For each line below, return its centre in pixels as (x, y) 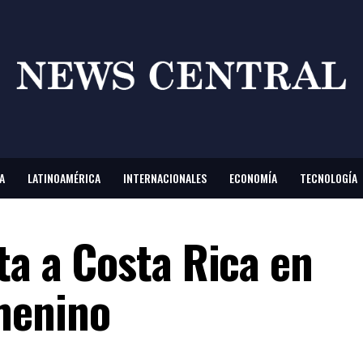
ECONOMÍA (253, 178)
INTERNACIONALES (165, 178)
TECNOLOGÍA (329, 178)
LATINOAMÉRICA (64, 178)
